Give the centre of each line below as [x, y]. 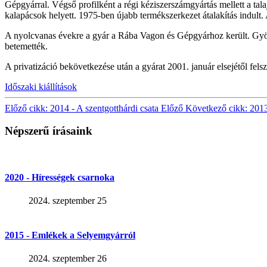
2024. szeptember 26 [68, 258]
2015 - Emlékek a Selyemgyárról [70, 235]
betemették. [26, 46]
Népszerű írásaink [49, 131]
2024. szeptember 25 [68, 201]
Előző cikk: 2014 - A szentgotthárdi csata [83, 108]
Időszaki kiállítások [41, 86]
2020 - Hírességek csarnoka [60, 178]
